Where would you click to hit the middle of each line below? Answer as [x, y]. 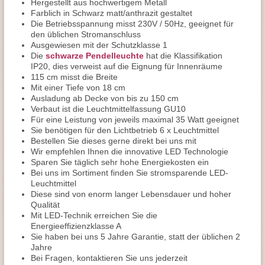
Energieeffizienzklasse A [76, 226]
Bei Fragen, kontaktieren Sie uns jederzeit [109, 258]
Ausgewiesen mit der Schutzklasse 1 [99, 45]
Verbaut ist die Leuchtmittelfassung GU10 [108, 109]
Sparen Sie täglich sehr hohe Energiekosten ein [120, 162]
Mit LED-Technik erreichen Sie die [94, 215]
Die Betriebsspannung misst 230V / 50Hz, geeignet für [132, 24]
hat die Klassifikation [183, 56]
